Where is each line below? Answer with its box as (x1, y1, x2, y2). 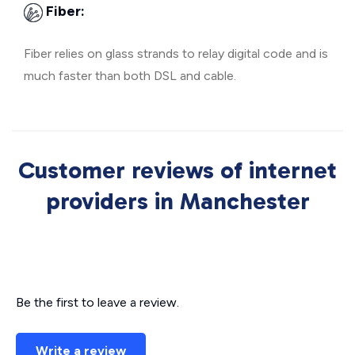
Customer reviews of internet (18, 156, 337, 185)
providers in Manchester (45, 187, 310, 216)
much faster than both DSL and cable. (24, 68, 236, 83)
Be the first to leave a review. (16, 295, 179, 310)
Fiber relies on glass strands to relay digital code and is (24, 46, 328, 61)
